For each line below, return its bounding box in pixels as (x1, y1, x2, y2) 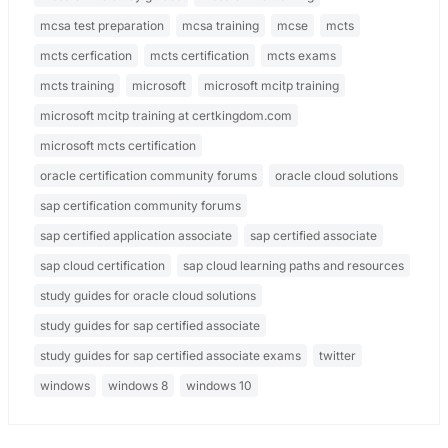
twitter (318, 348, 356, 364)
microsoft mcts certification (39, 138, 196, 154)
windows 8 (107, 378, 168, 394)
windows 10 (185, 378, 252, 394)
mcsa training (181, 18, 259, 34)
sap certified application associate (39, 228, 232, 244)
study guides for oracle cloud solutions (39, 288, 256, 304)
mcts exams (266, 48, 336, 64)
